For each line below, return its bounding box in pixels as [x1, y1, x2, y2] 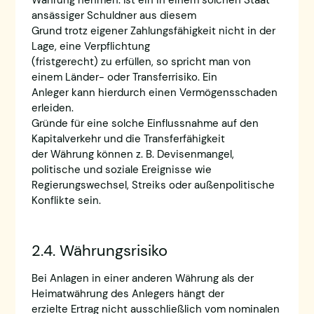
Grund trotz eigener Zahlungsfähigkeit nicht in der [31, 24, 275, 39]
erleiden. [31, 101, 74, 116]
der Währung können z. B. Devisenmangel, [31, 147, 234, 162]
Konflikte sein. [31, 193, 101, 208]
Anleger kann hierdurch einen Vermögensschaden [31, 86, 278, 100]
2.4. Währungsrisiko [31, 240, 168, 261]
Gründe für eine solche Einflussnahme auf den [31, 116, 259, 131]
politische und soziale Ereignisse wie [31, 163, 212, 177]
